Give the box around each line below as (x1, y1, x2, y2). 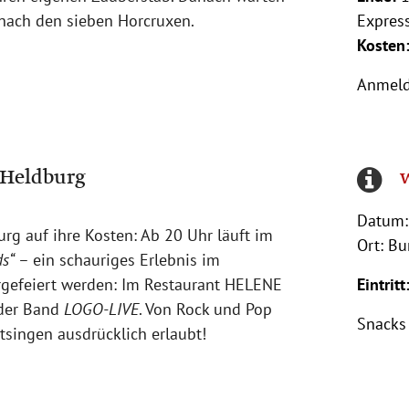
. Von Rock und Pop (139, 299, 272, 320)
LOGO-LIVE (64, 299, 139, 320)
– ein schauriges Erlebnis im (15, 249, 220, 270)
